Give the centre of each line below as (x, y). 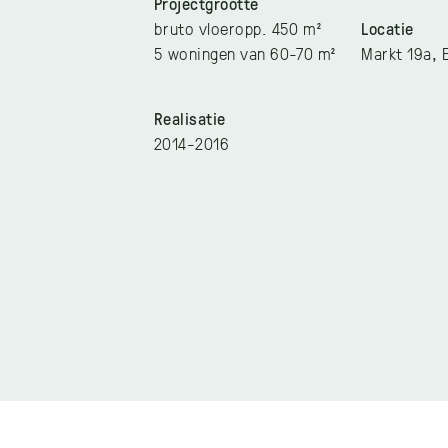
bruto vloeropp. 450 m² (237, 27)
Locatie (387, 27)
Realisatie (189, 117)
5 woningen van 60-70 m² (244, 52)
